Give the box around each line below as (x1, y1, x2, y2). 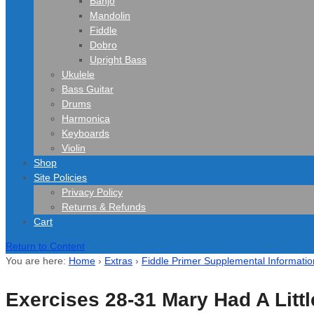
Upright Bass (90, 54, 146, 65)
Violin (62, 142, 86, 153)
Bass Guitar (62, 83, 114, 95)
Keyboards (62, 128, 109, 139)
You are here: (6, 255, 66, 266)
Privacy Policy (62, 186, 123, 198)
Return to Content (6, 240, 85, 252)
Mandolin (90, 10, 130, 21)
